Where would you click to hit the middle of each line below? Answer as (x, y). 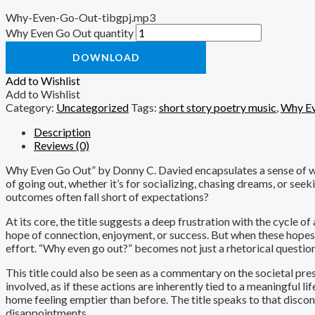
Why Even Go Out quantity (70, 33)
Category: (31, 108)
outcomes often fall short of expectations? (107, 197)
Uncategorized (92, 108)
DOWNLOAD (106, 58)
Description (62, 132)
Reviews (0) (62, 146)
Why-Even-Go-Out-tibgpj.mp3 (81, 18)
